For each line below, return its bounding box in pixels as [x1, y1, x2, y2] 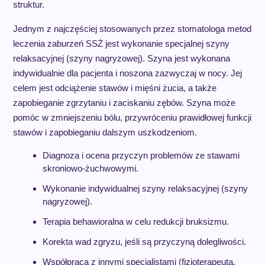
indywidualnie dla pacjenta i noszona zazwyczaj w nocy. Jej [12, 68, 242, 78]
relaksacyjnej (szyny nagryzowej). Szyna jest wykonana [12, 53, 230, 63]
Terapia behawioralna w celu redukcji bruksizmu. [42, 216, 229, 227]
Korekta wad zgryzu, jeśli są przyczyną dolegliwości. [42, 237, 246, 247]
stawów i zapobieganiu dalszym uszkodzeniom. [12, 127, 197, 137]
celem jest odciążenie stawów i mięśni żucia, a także [12, 83, 216, 93]
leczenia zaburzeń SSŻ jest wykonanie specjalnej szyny [12, 38, 230, 49]
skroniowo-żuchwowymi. [42, 163, 138, 173]
